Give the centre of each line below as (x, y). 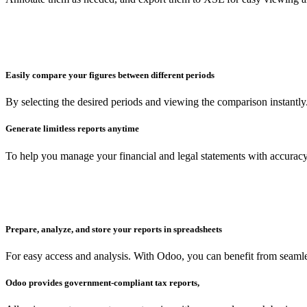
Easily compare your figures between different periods (110, 75)
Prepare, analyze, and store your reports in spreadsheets (114, 229)
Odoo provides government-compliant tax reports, (102, 283)
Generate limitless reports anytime (72, 129)
